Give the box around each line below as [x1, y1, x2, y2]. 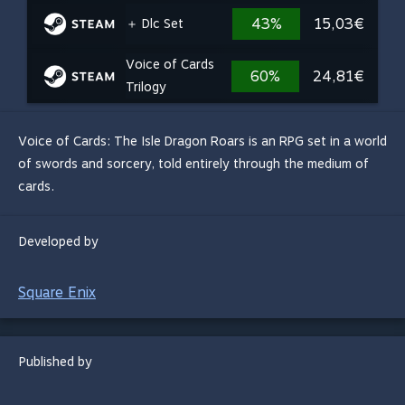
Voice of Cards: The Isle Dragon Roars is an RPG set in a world [18, 134, 387, 148]
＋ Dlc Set [125, 16, 184, 31]
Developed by [19, 234, 99, 249]
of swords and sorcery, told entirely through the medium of [18, 156, 369, 171]
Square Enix [18, 284, 96, 301]
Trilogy [125, 80, 166, 94]
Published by [19, 354, 92, 369]
